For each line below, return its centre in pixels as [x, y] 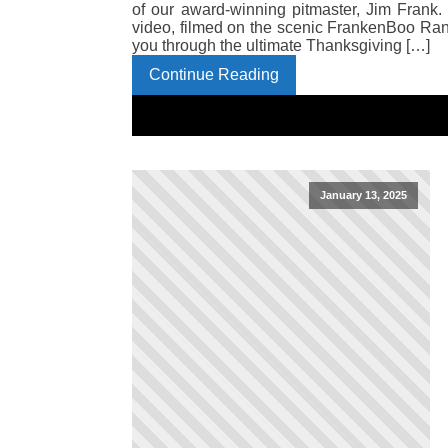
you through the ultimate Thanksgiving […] [281, 46]
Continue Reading [214, 75]
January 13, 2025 [364, 195]
